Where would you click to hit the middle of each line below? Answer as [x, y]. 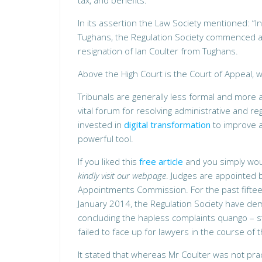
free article [161, 161]
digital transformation [167, 125]
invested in [101, 125]
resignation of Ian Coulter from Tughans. [158, 51]
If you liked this [108, 161]
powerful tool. [106, 139]
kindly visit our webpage [122, 175]
